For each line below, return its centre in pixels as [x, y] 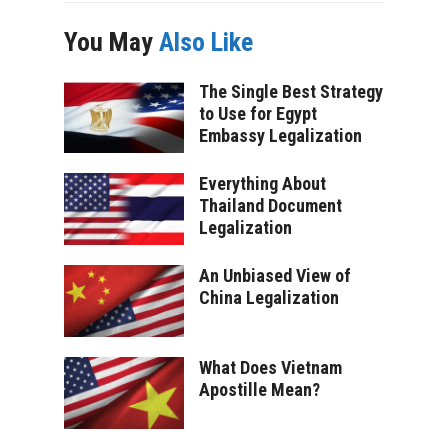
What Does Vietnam [270, 367]
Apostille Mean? [259, 389]
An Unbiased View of [275, 275]
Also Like [206, 41]
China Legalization [269, 297]
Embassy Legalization [280, 135]
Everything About [262, 183]
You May [111, 41]
